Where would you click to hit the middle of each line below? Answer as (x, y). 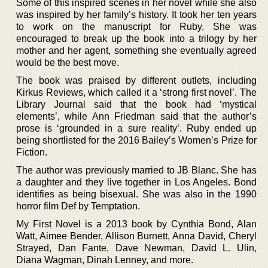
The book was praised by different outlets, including (136, 80)
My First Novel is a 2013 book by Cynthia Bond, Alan (136, 224)
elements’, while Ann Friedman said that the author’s (136, 116)
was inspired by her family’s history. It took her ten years (136, 15)
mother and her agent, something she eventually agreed (136, 51)
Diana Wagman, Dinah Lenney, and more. (105, 260)
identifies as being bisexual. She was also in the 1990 (136, 194)
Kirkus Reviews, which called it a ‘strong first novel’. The (136, 92)
